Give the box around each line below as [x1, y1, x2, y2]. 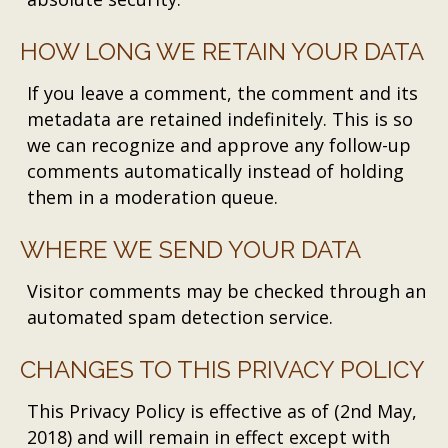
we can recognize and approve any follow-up [27, 133, 412, 157]
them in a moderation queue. [27, 185, 279, 209]
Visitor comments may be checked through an [27, 279, 427, 303]
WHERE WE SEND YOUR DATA [20, 235, 361, 264]
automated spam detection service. [27, 305, 334, 329]
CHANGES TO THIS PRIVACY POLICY [20, 355, 425, 384]
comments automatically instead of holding [27, 159, 405, 183]
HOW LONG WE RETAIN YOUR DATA [20, 37, 424, 66]
